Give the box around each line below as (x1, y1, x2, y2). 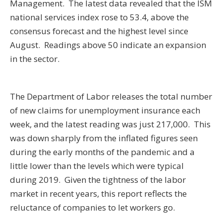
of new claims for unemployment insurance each (10, 105, 200, 116)
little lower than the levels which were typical (10, 160, 184, 172)
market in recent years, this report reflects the (10, 188, 187, 200)
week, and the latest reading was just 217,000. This (10, 118, 211, 130)
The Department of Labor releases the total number (10, 91, 212, 103)
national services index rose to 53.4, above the (10, 11, 189, 23)
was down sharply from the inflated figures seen (10, 132, 198, 144)
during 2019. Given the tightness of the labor (10, 174, 186, 186)
